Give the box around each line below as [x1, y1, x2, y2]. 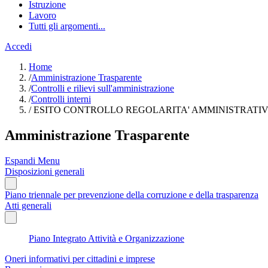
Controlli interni [31, 94, 91, 104]
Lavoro [29, 10, 56, 20]
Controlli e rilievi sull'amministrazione [31, 83, 174, 93]
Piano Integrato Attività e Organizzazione [29, 233, 184, 243]
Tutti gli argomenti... [29, 21, 105, 31]
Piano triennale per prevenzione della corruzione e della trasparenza [5, 189, 258, 200]
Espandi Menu [5, 155, 60, 166]
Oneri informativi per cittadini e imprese [5, 253, 155, 264]
